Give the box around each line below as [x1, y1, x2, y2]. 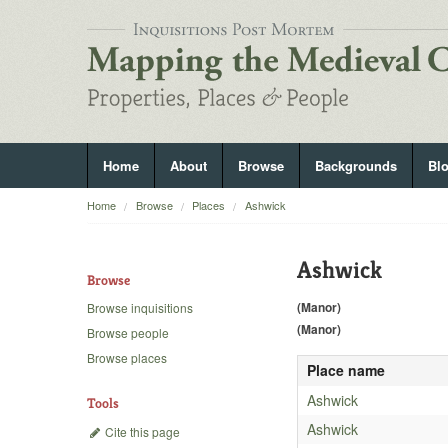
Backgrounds [315, 156, 397, 175]
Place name [306, 359, 385, 380]
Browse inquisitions [87, 299, 193, 317]
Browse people [87, 324, 169, 342]
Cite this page [102, 422, 180, 440]
